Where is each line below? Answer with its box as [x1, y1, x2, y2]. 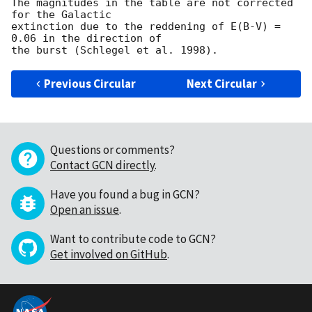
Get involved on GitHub [50, 247, 167, 263]
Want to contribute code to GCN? [50, 231, 216, 247]
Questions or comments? [50, 142, 175, 158]
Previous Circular [44, 76, 136, 92]
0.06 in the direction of [11, 32, 162, 45]
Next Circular [187, 76, 258, 92]
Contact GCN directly [50, 157, 155, 173]
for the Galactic [11, 8, 111, 22]
